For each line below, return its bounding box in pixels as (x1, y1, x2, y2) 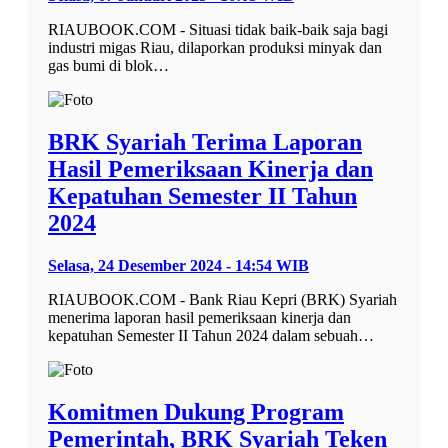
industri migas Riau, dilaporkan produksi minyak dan (48, 39, 382, 57)
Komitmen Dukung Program (48, 398, 344, 425)
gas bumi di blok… (48, 57, 169, 75)
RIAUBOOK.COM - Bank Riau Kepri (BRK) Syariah (48, 290, 397, 308)
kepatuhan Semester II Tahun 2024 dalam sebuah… (48, 326, 374, 344)
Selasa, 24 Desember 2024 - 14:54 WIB (48, 256, 309, 274)
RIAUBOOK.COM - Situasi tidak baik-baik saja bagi (48, 21, 388, 39)
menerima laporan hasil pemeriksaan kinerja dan (48, 308, 351, 326)
